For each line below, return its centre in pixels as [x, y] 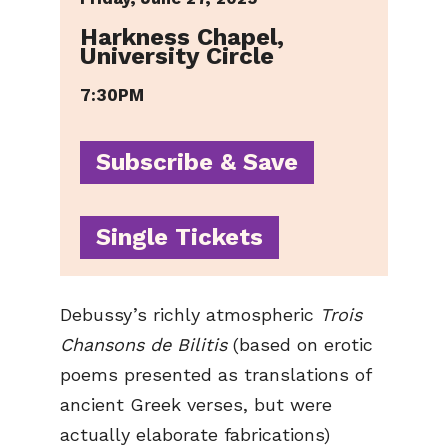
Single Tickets [179, 237]
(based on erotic [300, 345]
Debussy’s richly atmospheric [190, 315]
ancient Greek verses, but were [196, 405]
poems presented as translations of [215, 375]
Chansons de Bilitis [143, 345]
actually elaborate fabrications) [195, 435]
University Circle [177, 56]
